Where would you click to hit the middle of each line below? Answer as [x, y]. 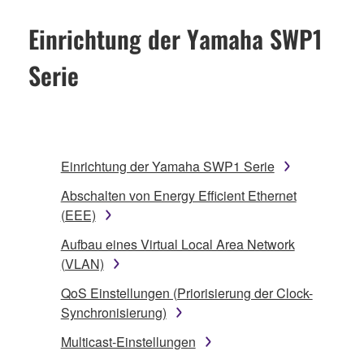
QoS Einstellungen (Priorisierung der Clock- [186, 293]
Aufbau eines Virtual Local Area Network [178, 244]
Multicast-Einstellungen [128, 342]
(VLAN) [82, 264]
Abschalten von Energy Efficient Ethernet [178, 195]
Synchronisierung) [113, 312]
